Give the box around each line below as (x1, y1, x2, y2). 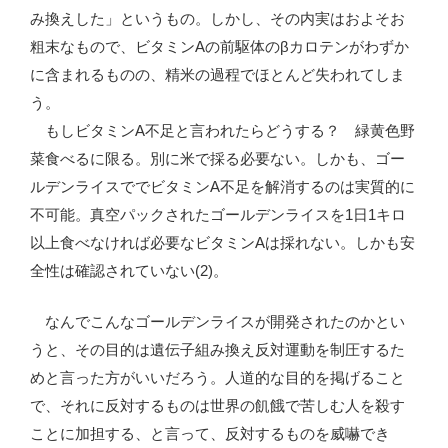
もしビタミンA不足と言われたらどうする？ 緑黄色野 (30, 122, 415, 140)
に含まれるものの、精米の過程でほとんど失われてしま (30, 66, 405, 84)
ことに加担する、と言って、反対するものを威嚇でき (30, 424, 390, 442)
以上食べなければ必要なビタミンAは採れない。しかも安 (30, 234, 415, 252)
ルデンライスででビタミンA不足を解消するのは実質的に (30, 178, 415, 196)
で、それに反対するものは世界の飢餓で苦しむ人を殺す (30, 396, 405, 414)
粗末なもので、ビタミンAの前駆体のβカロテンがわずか (30, 38, 409, 56)
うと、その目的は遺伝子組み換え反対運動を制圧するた (30, 340, 405, 358)
